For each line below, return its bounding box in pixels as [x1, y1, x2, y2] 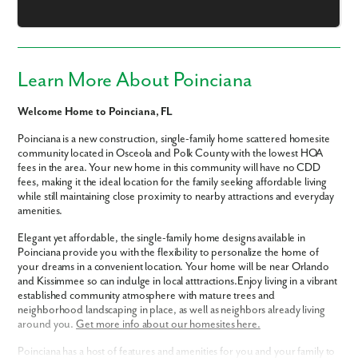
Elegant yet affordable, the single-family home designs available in [18, 232, 306, 245]
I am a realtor [31, 153, 90, 166]
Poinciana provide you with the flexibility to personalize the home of [18, 246, 319, 260]
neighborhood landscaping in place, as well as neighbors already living [18, 304, 325, 317]
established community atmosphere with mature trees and [18, 289, 275, 303]
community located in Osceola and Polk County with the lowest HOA [18, 147, 324, 161]
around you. [18, 318, 77, 332]
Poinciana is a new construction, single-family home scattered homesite [18, 133, 330, 146]
